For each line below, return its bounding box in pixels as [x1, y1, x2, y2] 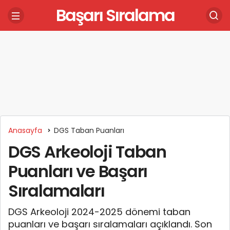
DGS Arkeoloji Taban [8, 140, 166, 163]
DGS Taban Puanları [54, 125, 124, 136]
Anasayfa [8, 125, 42, 136]
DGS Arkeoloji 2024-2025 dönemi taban [8, 205, 190, 218]
